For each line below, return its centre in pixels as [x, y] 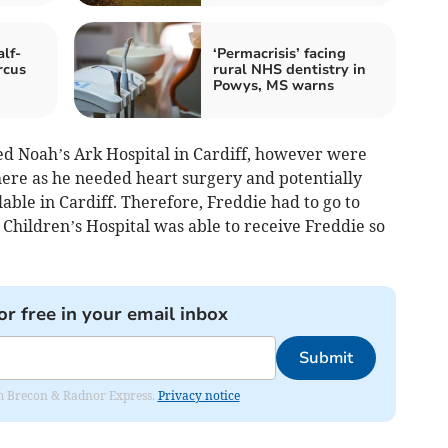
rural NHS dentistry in [289, 69]
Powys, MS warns [273, 85]
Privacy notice [198, 395]
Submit [325, 357]
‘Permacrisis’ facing [279, 53]
